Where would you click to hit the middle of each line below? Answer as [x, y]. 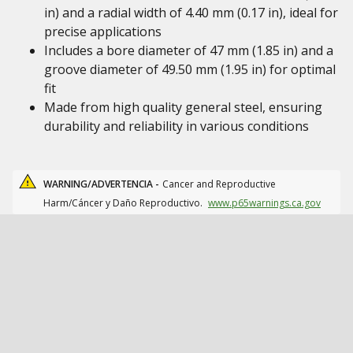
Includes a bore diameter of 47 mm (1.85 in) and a [189, 50]
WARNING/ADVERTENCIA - [101, 184]
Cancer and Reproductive [219, 184]
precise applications [103, 32]
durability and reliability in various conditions [176, 126]
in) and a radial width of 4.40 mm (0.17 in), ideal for [191, 13]
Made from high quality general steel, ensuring [183, 107]
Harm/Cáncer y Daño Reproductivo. [124, 203]
